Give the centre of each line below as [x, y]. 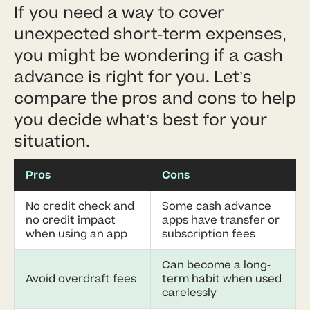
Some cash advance [217, 206]
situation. [52, 141]
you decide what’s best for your [140, 120]
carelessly [189, 292]
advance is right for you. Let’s [133, 77]
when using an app [76, 234]
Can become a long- [216, 265]
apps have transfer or [221, 220]
